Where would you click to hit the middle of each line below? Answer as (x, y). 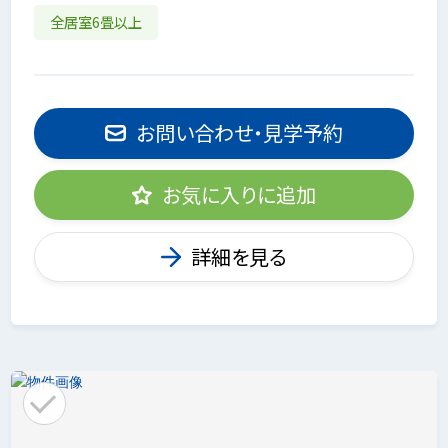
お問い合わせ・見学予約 (239, 133)
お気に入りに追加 (239, 195)
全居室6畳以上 (96, 22)
